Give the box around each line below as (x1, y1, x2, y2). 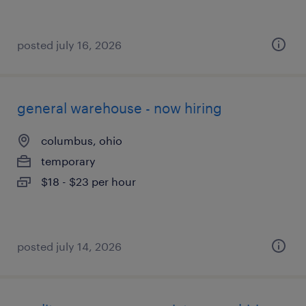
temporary (41, 154, 96, 167)
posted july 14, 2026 (17, 240, 122, 253)
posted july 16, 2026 (17, 38, 122, 51)
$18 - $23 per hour (41, 175, 136, 188)
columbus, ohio (41, 134, 122, 147)
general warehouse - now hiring (17, 100, 222, 116)
